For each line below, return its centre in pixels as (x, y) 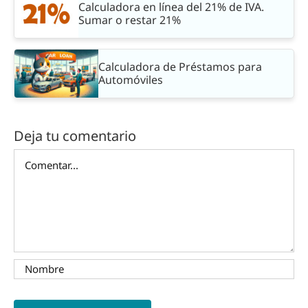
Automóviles (131, 79)
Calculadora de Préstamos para (180, 66)
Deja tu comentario (75, 135)
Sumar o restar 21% (129, 20)
